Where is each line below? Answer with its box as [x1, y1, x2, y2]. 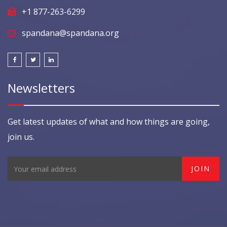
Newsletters [8, 80, 75, 96]
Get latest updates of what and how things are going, [8, 116, 210, 127]
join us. [8, 131, 34, 142]
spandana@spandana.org [22, 27, 119, 39]
